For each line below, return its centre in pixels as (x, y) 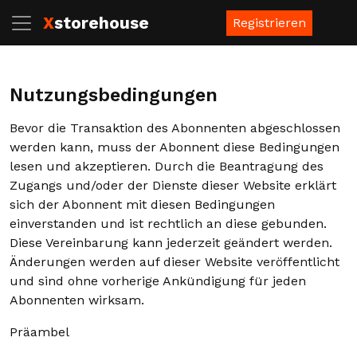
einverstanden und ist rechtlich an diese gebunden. (168, 224)
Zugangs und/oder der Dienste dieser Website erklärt (173, 185)
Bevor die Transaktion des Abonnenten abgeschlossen (175, 128)
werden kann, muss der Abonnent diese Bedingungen (175, 147)
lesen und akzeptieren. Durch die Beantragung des (167, 166)
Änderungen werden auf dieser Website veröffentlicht (175, 262)
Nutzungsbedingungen (114, 95)
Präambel (39, 332)
